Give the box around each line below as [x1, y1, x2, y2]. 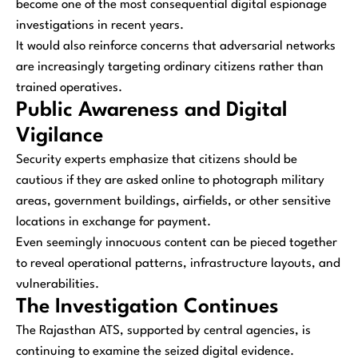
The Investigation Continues [16, 296, 279, 317]
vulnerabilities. [16, 277, 99, 291]
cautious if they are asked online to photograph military [16, 173, 324, 187]
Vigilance [16, 125, 103, 146]
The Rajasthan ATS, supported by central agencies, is [16, 324, 311, 337]
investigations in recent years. [16, 18, 184, 32]
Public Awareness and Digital [16, 100, 288, 121]
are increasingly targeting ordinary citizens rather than [16, 60, 324, 74]
